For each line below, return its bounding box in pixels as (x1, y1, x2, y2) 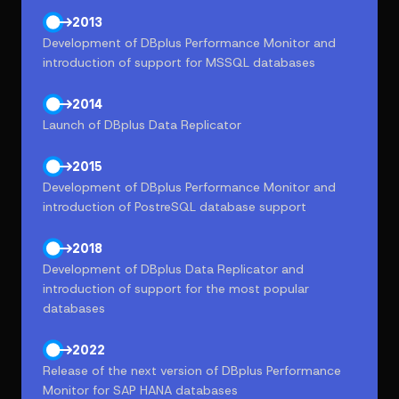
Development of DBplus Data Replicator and (43, 261, 304, 277)
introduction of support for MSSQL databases (43, 54, 315, 70)
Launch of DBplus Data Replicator (43, 117, 241, 133)
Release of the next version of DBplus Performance (43, 362, 341, 379)
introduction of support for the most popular (43, 281, 309, 297)
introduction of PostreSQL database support (43, 199, 306, 215)
